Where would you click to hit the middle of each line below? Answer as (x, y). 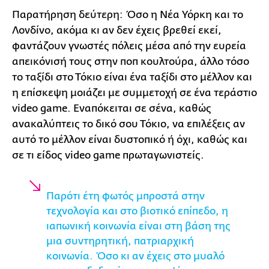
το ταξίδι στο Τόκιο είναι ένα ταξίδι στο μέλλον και (132, 77)
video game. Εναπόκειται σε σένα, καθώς (112, 108)
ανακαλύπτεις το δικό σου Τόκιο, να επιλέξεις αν (128, 124)
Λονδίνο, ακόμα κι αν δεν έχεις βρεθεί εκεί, (117, 30)
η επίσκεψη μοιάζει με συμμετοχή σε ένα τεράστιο (134, 92)
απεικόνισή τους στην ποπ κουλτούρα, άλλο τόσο (131, 61)
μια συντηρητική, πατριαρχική (120, 241)
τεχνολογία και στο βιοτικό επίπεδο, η (137, 211)
